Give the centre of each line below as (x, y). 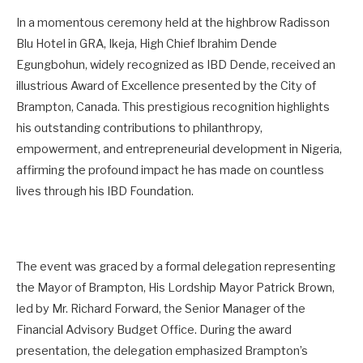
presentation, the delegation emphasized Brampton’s (162, 350)
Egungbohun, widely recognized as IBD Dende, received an (176, 65)
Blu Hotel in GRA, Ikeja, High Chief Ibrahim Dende (147, 44)
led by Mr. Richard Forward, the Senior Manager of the (161, 308)
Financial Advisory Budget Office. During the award (154, 329)
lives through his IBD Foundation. (105, 192)
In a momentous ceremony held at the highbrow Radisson (173, 23)
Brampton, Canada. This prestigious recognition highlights (173, 107)
